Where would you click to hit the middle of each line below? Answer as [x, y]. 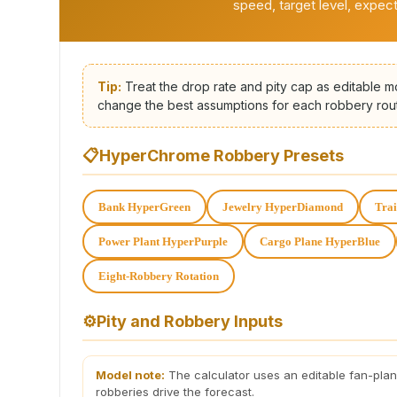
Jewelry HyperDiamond [283, 206]
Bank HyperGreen [144, 206]
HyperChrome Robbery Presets [222, 155]
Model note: [130, 374]
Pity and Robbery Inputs [190, 321]
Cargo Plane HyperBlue [320, 241]
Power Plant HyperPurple [163, 241]
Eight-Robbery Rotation [159, 276]
